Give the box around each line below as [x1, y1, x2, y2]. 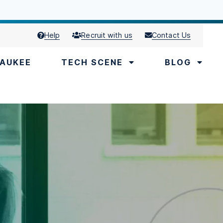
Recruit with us [81, 31, 132, 39]
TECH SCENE [61, 57, 123, 67]
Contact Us [152, 31, 191, 39]
